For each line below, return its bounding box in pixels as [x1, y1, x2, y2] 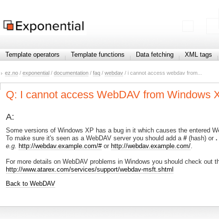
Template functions [71, 51, 125, 58]
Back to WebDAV [6, 179, 55, 187]
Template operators [5, 51, 60, 58]
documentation [54, 70, 88, 76]
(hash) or [187, 134, 216, 142]
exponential [22, 70, 49, 76]
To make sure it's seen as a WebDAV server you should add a [6, 134, 183, 142]
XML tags [185, 51, 212, 58]
